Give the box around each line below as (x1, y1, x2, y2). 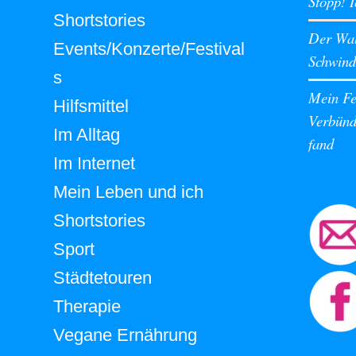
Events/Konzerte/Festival (53, 38, 245, 59)
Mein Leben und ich (53, 181, 203, 202)
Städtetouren (53, 267, 152, 288)
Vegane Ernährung (53, 324, 197, 345)
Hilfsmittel (53, 95, 129, 116)
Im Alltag (53, 124, 120, 145)
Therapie (53, 296, 121, 316)
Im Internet (53, 153, 135, 173)
